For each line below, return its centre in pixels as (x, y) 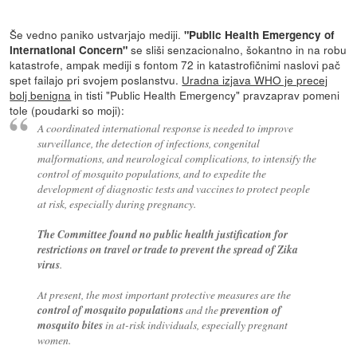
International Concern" (69, 50)
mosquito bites (70, 325)
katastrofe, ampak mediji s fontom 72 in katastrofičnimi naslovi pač (175, 65)
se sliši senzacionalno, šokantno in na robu (237, 50)
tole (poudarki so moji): (67, 110)
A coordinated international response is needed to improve (165, 128)
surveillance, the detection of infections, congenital (148, 143)
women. (54, 340)
